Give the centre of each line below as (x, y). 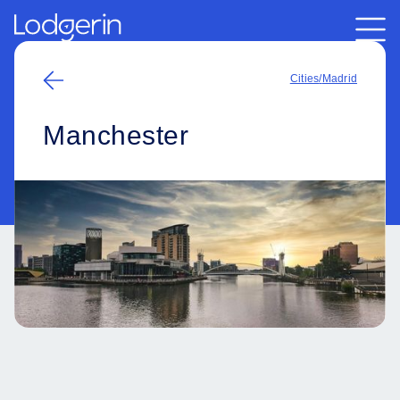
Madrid (339, 79)
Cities (304, 79)
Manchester (116, 135)
